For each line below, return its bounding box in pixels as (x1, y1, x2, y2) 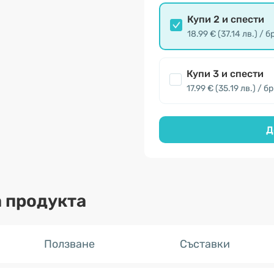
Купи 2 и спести (187, 13, 264, 25)
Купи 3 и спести (187, 68, 264, 80)
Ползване (43, 237, 95, 251)
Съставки (179, 237, 230, 251)
